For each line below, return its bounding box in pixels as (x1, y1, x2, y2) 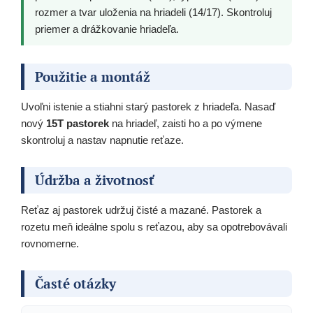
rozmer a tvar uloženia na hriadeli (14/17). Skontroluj (35, 6, 272, 19)
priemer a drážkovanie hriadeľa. (35, 23, 179, 36)
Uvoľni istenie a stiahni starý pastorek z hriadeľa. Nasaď (21, 101, 275, 113)
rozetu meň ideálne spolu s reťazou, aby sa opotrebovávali (21, 221, 287, 233)
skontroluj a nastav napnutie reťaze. (21, 134, 184, 147)
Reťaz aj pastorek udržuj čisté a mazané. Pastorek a (21, 204, 261, 217)
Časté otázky (35, 275, 116, 293)
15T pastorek (46, 117, 109, 130)
